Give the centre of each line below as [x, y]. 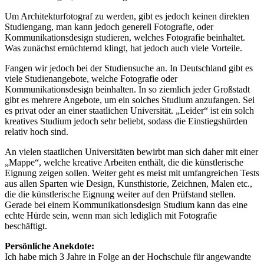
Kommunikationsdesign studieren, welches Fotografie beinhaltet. [125, 38]
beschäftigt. [26, 226]
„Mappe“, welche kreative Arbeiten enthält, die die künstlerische [124, 163]
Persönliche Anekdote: [49, 246]
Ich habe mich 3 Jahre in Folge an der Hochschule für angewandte [128, 257]
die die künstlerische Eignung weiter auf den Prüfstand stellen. [120, 194]
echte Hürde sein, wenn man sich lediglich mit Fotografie [111, 216]
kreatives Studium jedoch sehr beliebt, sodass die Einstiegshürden [126, 121]
